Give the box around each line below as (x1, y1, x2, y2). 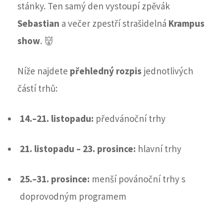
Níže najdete (17, 65, 70, 77)
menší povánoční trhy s (90, 173, 185, 185)
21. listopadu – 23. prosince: (20, 143, 136, 155)
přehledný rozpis (70, 65, 142, 77)
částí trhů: (17, 82, 57, 95)
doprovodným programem (20, 190, 126, 203)
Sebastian (17, 17, 59, 30)
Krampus (168, 17, 205, 30)
